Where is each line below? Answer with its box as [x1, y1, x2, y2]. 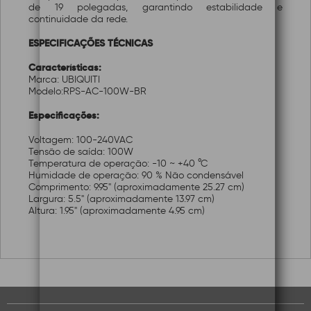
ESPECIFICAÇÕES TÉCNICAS [28, 37, 153, 49]
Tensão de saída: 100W [28, 146, 133, 158]
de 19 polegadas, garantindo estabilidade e [28, 1, 283, 13]
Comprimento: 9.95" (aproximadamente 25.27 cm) [28, 181, 244, 193]
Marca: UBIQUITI [28, 74, 100, 85]
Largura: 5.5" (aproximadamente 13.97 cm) [28, 193, 215, 205]
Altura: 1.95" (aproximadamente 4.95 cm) [28, 205, 205, 217]
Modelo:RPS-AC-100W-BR [28, 85, 146, 97]
